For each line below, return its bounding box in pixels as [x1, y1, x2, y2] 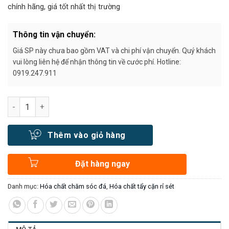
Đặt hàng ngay [75, 159, 130, 169]
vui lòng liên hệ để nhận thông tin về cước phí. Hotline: [13, 58, 181, 66]
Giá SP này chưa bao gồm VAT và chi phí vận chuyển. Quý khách [13, 47, 216, 55]
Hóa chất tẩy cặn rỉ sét [109, 182, 174, 191]
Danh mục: [8, 182, 40, 191]
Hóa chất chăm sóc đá [40, 182, 106, 191]
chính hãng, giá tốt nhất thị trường [8, 2, 120, 11]
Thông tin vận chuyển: [13, 30, 96, 40]
